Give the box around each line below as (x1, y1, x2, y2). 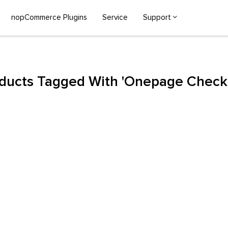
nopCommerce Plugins (11, 14, 87, 21)
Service (102, 14, 128, 21)
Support (143, 14, 171, 21)
